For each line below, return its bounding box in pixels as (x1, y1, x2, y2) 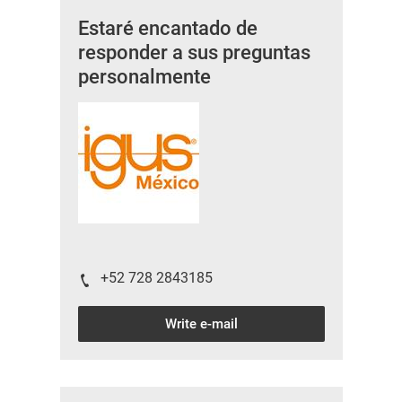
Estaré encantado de (77, 17, 258, 40)
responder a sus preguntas (77, 41, 310, 65)
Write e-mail (164, 316, 238, 333)
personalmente (77, 66, 211, 89)
